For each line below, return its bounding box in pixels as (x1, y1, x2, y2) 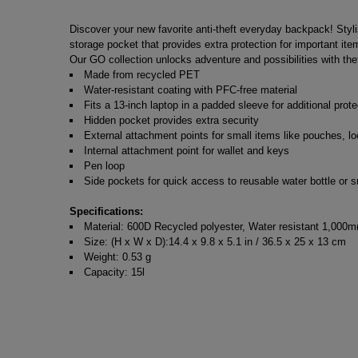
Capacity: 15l (84, 266, 145, 279)
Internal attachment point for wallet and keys (84, 145, 289, 157)
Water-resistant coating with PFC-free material (84, 84, 297, 97)
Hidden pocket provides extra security (84, 114, 259, 127)
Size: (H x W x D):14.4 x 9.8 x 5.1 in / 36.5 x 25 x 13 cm (84, 236, 346, 249)
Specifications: (70, 205, 143, 218)
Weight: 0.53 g (84, 251, 151, 264)
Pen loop (84, 160, 125, 173)
